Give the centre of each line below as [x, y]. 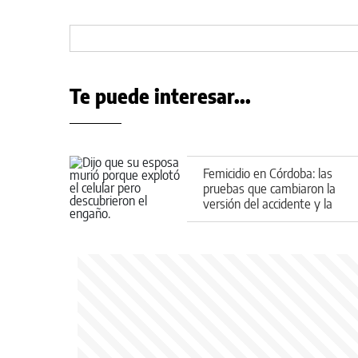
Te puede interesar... [160, 96]
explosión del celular [254, 219]
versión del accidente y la [268, 203]
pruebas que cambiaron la [269, 188]
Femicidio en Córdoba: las [268, 173]
